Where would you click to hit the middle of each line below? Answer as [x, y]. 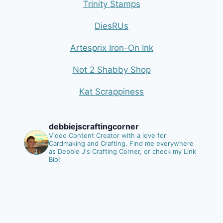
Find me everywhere [162, 144]
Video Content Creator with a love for [108, 136]
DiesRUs [111, 26]
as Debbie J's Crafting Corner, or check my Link [122, 152]
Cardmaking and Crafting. [89, 144]
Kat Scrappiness [111, 92]
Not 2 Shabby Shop [111, 70]
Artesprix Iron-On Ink [111, 48]
